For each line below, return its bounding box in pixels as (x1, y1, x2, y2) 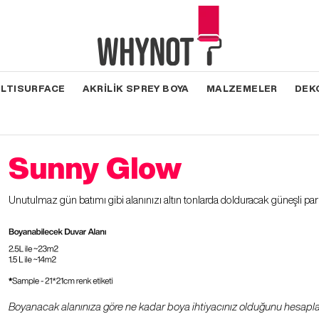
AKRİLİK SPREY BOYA (82, 84, 189, 93)
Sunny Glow (9, 152, 182, 182)
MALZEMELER (206, 84, 278, 93)
